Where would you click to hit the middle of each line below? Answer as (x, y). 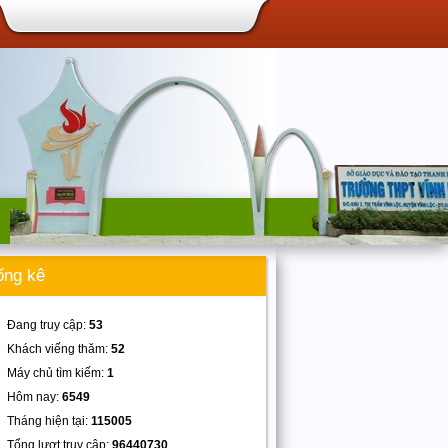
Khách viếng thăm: (59, 349)
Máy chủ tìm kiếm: (57, 373)
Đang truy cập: (48, 325)
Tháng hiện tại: (49, 421)
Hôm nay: (34, 397)
